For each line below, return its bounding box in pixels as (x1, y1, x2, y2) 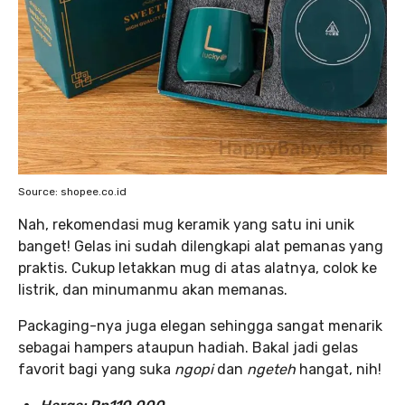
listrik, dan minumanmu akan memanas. (18, 281, 287, 298)
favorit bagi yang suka (18, 361, 174, 378)
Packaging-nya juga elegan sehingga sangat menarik (18, 317, 382, 334)
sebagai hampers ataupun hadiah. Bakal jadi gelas (18, 339, 358, 356)
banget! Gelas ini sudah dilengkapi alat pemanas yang (18, 238, 383, 255)
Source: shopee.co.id (18, 185, 127, 198)
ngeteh (247, 361, 296, 378)
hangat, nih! (296, 361, 381, 378)
